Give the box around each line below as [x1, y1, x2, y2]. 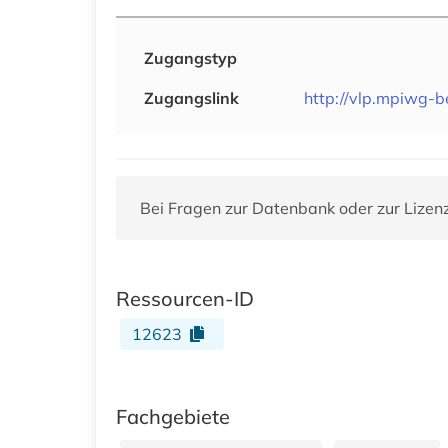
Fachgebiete [116, 403, 230, 429]
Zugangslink [144, 87, 239, 108]
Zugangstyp [144, 47, 237, 68]
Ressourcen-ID [116, 285, 254, 311]
